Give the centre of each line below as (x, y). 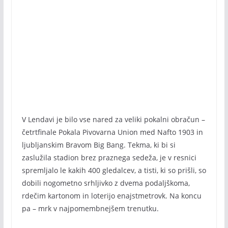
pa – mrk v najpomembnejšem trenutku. (90, 208)
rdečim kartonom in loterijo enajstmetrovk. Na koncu (111, 196)
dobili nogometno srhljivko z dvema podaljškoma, (106, 183)
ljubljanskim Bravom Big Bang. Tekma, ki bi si (98, 145)
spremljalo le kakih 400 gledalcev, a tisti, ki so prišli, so (114, 170)
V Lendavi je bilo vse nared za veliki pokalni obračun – (113, 119)
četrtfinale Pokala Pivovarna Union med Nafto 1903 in (112, 132)
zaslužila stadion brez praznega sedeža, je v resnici (109, 158)
